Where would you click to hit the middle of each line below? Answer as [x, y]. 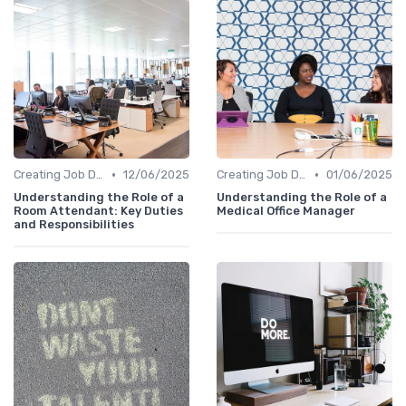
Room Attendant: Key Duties [98, 211]
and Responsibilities [74, 225]
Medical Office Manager [286, 211]
